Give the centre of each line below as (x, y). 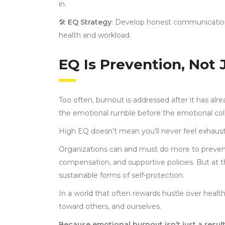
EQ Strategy (90, 22)
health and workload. (95, 35)
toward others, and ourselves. (110, 207)
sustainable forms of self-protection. (122, 176)
